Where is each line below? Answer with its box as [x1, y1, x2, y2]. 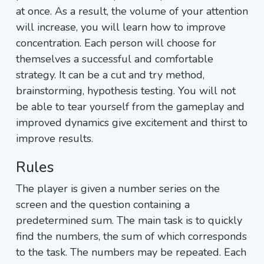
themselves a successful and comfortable [16, 52, 213, 66]
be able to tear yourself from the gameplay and [16, 100, 245, 114]
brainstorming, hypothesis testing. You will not [16, 84, 236, 98]
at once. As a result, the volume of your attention [16, 4, 248, 18]
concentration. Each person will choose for [16, 36, 216, 50]
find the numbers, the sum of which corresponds [16, 229, 247, 243]
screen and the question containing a [16, 197, 190, 212]
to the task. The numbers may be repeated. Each [16, 245, 246, 259]
